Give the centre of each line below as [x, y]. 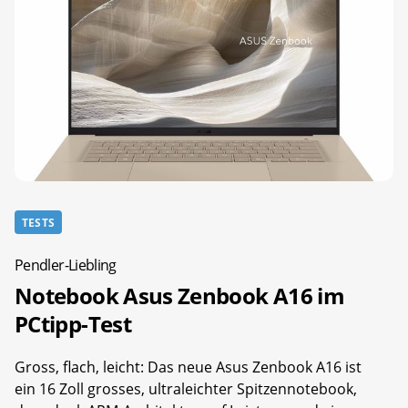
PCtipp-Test [73, 323]
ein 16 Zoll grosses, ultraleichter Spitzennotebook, [186, 388]
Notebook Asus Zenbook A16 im [180, 295]
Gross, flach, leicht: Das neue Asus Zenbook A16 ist [188, 367]
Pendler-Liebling [66, 265]
